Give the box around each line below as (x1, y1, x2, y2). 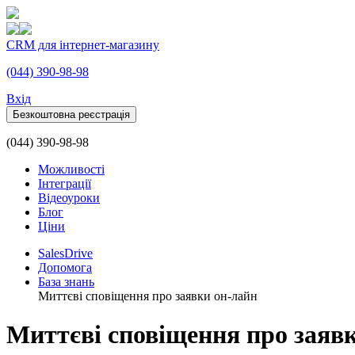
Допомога (38, 261, 92, 274)
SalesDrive (38, 246, 93, 260)
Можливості (38, 162, 105, 176)
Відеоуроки (38, 191, 100, 204)
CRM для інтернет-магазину (6, 38, 159, 52)
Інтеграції (38, 177, 91, 190)
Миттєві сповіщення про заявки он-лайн (38, 289, 258, 303)
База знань (38, 275, 94, 288)
